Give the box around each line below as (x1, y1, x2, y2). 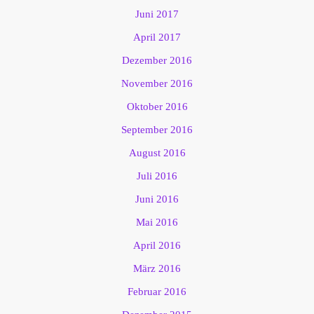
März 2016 (133, 263, 181, 275)
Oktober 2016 (126, 101, 188, 113)
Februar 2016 (128, 286, 186, 298)
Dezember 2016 (122, 55, 192, 67)
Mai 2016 (136, 217, 178, 228)
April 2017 (133, 32, 181, 43)
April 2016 (133, 240, 181, 252)
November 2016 (121, 78, 193, 90)
